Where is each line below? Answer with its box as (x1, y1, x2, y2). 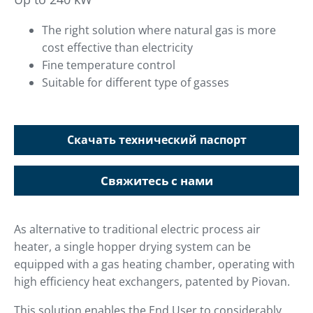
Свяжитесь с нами (100, 173, 213, 189)
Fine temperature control (42, 57, 175, 73)
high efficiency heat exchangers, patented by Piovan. (14, 274, 290, 290)
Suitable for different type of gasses (42, 75, 229, 91)
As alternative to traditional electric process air (14, 221, 261, 238)
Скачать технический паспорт (66, 132, 247, 148)
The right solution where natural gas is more (42, 22, 276, 38)
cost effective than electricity (42, 40, 193, 56)
